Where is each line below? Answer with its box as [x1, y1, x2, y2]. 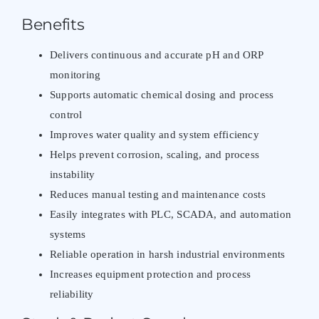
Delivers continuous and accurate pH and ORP [49, 49, 263, 61]
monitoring [49, 69, 101, 81]
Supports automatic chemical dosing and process [49, 89, 274, 101]
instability [49, 169, 95, 181]
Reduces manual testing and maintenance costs [49, 189, 266, 201]
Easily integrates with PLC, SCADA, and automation [49, 209, 292, 221]
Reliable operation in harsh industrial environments [49, 249, 286, 261]
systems [49, 229, 86, 241]
